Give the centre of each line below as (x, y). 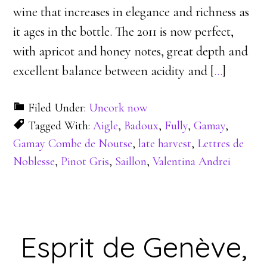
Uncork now (118, 108)
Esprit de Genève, (133, 247)
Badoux (142, 126)
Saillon (131, 162)
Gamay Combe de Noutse (73, 144)
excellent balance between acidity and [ (114, 71)
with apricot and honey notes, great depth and (131, 51)
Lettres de (221, 144)
